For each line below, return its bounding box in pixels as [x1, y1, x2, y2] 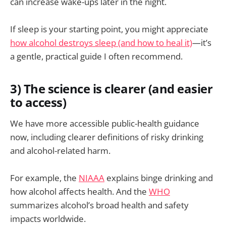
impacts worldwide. [10, 213, 86, 225]
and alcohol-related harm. [10, 144, 110, 156]
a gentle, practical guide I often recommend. [10, 50, 183, 63]
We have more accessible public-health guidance [10, 117, 199, 129]
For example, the [10, 172, 79, 184]
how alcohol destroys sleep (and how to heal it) [10, 37, 192, 49]
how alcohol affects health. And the [10, 186, 149, 198]
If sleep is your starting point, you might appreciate [10, 23, 208, 35]
